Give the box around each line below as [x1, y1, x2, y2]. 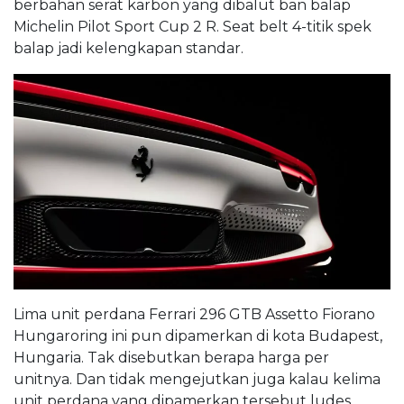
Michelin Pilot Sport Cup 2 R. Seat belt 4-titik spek [14, 18, 372, 36]
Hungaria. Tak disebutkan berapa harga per [14, 348, 329, 366]
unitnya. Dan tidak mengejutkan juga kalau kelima [14, 370, 381, 388]
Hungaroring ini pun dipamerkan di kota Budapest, [14, 326, 382, 344]
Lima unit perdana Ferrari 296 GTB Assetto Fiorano [14, 305, 375, 323]
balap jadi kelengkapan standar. [14, 40, 243, 58]
